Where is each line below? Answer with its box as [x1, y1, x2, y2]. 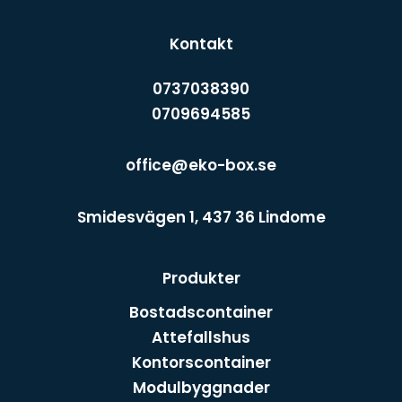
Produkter [162, 267, 240, 289]
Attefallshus [152, 326, 250, 348]
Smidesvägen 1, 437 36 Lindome [76, 206, 326, 228]
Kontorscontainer [131, 351, 271, 373]
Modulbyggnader [132, 376, 270, 398]
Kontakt [169, 33, 233, 56]
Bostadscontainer [129, 301, 273, 323]
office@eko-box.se [126, 154, 276, 177]
